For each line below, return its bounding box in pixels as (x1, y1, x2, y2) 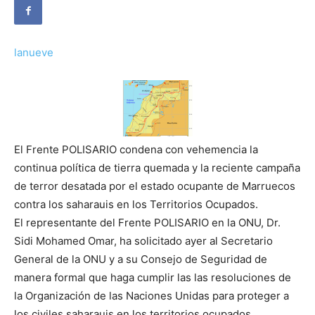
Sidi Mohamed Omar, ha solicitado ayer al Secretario (14, 234, 273, 248)
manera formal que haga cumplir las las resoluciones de (14, 271, 291, 285)
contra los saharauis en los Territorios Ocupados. (14, 198, 258, 212)
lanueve (14, 46, 53, 60)
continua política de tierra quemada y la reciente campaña (14, 161, 300, 175)
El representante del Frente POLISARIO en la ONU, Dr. (14, 216, 281, 230)
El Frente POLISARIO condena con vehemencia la (14, 143, 258, 157)
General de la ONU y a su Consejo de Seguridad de (14, 252, 267, 266)
